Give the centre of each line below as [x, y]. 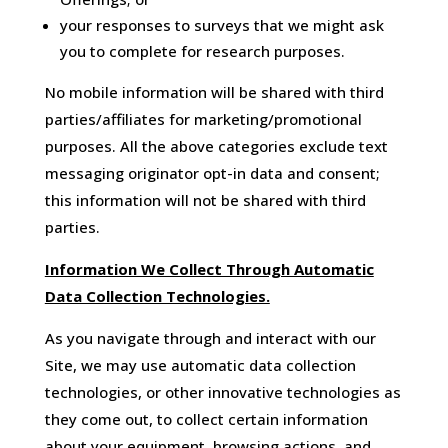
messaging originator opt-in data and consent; [212, 173]
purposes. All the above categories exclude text [216, 146]
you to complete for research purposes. [202, 51]
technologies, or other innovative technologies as [222, 392]
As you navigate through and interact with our [210, 338]
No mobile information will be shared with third [214, 92]
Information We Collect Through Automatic [209, 269]
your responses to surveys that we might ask [221, 25]
